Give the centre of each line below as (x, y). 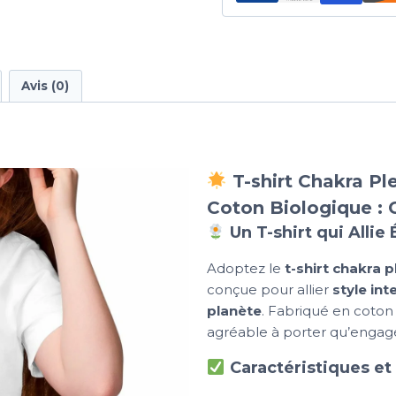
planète (234, 311)
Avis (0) (45, 86)
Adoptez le (246, 269)
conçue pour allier (270, 290)
